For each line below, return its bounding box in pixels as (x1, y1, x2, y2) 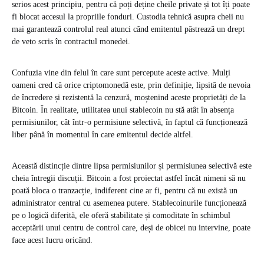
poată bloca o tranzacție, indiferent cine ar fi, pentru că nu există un (12, 186, 237, 196)
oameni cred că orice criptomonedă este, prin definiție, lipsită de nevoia (12, 81, 250, 90)
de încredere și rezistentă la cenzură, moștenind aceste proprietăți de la (12, 93, 246, 103)
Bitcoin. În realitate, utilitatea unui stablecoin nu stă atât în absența (12, 105, 234, 115)
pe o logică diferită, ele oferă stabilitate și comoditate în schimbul (12, 211, 230, 220)
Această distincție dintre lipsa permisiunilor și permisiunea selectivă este (12, 161, 252, 171)
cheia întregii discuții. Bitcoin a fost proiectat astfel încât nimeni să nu (12, 174, 246, 183)
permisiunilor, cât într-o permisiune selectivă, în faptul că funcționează (12, 118, 247, 127)
